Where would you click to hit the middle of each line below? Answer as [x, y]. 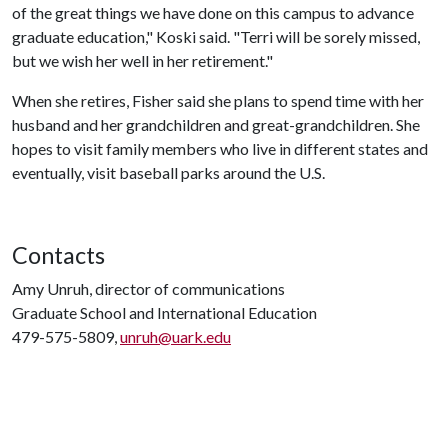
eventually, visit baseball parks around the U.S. [168, 172]
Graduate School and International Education [164, 312]
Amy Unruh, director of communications [148, 288]
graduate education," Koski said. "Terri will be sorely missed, [216, 36]
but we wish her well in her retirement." [145, 60]
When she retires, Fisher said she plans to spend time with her [218, 100]
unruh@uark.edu [175, 336]
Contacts [58, 255]
